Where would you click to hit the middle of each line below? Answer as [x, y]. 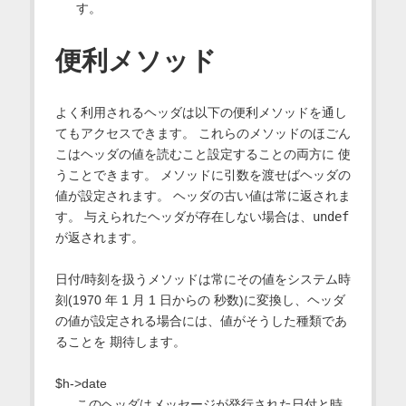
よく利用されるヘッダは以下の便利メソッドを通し [201, 112]
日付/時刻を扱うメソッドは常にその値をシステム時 [203, 279]
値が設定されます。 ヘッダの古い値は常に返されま [203, 195]
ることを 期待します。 [120, 341]
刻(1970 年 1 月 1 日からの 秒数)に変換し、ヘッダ [200, 300]
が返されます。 [99, 237]
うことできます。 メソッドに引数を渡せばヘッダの [203, 174]
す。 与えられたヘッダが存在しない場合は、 [184, 216]
